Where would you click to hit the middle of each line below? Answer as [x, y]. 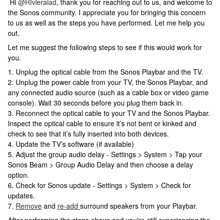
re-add [69, 206]
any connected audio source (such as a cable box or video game [108, 92]
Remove [29, 206]
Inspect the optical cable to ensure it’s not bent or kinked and [102, 123]
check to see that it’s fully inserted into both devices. [88, 134]
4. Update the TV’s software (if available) [71, 144]
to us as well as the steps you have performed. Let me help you [106, 23]
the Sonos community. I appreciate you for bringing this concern [107, 12]
